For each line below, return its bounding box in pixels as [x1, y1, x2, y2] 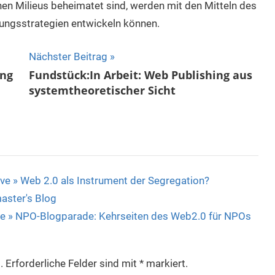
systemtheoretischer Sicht [29, 82, 176, 98]
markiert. [143, 257, 188, 270]
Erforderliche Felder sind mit [5, 257, 139, 270]
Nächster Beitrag [29, 50, 108, 63]
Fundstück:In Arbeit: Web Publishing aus [29, 67, 253, 82]
